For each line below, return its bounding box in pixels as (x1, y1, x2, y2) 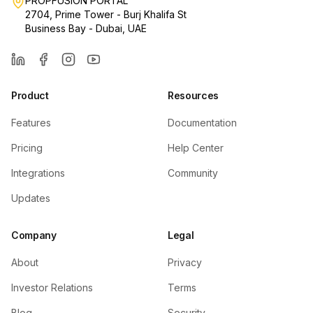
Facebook (36, 67, 89, 81)
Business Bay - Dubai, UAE (25, 22, 147, 34)
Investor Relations (11, 282, 93, 293)
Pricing (11, 142, 43, 154)
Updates (11, 192, 50, 204)
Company (11, 229, 57, 241)
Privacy (168, 256, 202, 268)
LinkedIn (10, 67, 55, 81)
